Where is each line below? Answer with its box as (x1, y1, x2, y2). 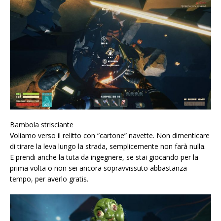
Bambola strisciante (10, 120, 74, 130)
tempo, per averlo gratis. (10, 174, 88, 184)
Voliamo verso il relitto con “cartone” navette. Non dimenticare (10, 131, 210, 141)
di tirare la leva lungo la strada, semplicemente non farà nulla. (10, 142, 206, 151)
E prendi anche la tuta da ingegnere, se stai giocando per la (10, 152, 198, 162)
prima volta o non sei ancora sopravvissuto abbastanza (10, 163, 187, 173)
